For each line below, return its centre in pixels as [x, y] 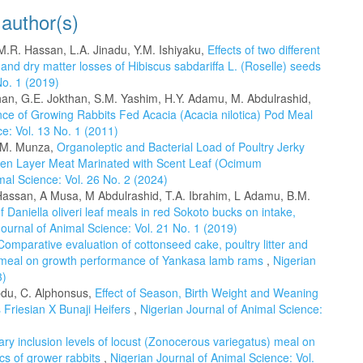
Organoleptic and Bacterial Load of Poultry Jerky [181, 147]
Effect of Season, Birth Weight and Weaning [207, 293]
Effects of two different [264, 49]
